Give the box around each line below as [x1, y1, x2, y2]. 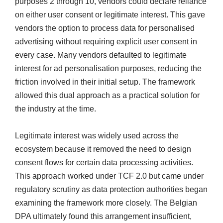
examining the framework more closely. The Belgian [15, 199, 197, 208]
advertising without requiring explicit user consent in [15, 37, 197, 46]
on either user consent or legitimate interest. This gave [15, 10, 205, 19]
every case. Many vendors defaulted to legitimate [15, 51, 187, 60]
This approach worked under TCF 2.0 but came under [15, 172, 204, 181]
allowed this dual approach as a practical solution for [15, 91, 200, 100]
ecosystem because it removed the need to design [15, 145, 191, 154]
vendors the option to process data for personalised [15, 24, 195, 33]
